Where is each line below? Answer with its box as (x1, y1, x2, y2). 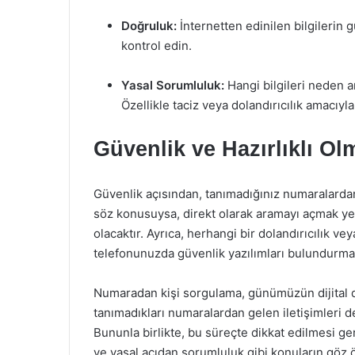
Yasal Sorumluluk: (121, 78, 224, 93)
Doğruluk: (121, 18, 177, 33)
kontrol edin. (121, 38, 192, 53)
